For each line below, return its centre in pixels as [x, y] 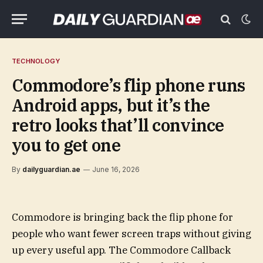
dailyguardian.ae [51, 169]
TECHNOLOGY [36, 61]
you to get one [66, 145]
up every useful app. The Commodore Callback [121, 250]
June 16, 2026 [116, 169]
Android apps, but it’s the [111, 105]
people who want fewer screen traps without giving [131, 234]
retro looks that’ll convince [118, 125]
